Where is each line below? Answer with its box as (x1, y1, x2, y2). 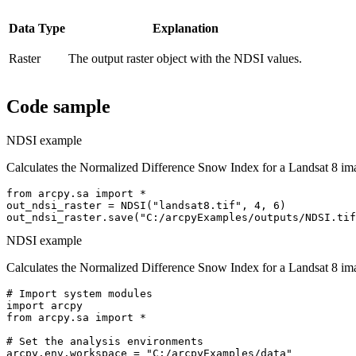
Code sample (6, 96, 110, 118)
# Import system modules (6, 288, 153, 300)
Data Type (9, 21, 65, 35)
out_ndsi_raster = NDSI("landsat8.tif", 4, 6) (6, 199, 286, 212)
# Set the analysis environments (6, 335, 203, 348)
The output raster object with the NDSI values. (68, 51, 302, 65)
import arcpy (6, 300, 83, 312)
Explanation (152, 21, 219, 35)
